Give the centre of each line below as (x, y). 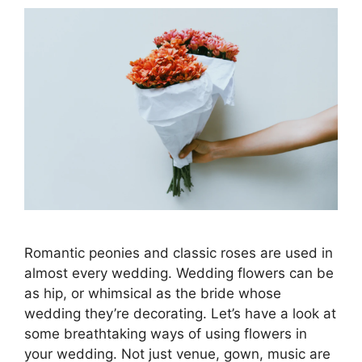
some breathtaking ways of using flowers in (166, 333)
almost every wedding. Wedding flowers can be (179, 273)
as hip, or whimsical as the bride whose (153, 293)
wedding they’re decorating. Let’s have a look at (180, 313)
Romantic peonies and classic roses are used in (179, 253)
